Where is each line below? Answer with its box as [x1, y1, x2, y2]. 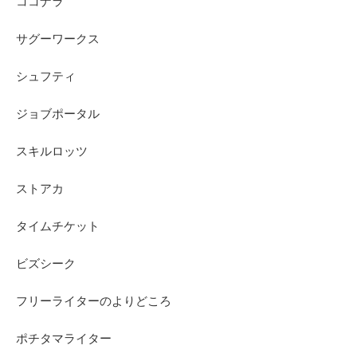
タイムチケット [16, 218, 100, 233]
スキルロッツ [16, 143, 88, 158]
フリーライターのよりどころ [16, 293, 171, 308]
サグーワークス [16, 31, 100, 45]
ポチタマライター [16, 331, 112, 345]
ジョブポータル [16, 106, 100, 120]
